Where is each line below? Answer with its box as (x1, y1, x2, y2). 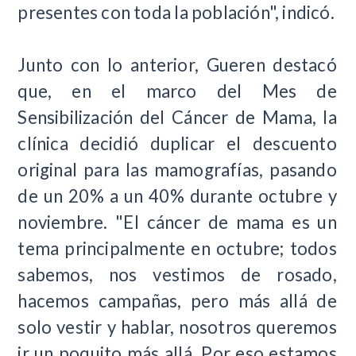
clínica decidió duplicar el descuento (17, 132, 337, 154)
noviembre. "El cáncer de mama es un (17, 211, 337, 233)
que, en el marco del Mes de (17, 79, 337, 102)
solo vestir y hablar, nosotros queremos (17, 315, 337, 338)
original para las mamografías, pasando (17, 158, 337, 180)
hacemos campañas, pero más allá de (17, 289, 337, 311)
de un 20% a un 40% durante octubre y (17, 184, 337, 207)
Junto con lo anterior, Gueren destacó (17, 53, 337, 75)
